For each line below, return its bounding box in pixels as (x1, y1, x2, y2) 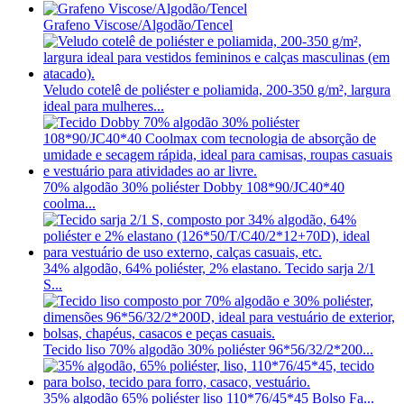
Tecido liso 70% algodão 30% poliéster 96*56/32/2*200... (43, 342, 373, 358)
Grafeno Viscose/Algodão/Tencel (43, 17, 233, 33)
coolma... (43, 196, 96, 212)
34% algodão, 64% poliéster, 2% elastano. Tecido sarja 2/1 (43, 261, 375, 277)
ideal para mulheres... (43, 98, 164, 115)
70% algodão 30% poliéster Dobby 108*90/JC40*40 (43, 179, 344, 196)
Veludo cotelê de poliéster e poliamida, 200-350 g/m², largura (43, 82, 390, 98)
